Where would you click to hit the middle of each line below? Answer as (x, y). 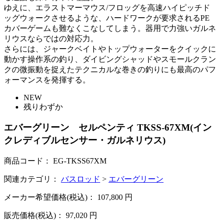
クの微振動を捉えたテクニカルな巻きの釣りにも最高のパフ (110, 69)
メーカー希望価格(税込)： (50, 197)
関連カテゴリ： (31, 179)
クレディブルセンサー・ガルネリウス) (85, 140)
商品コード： (27, 161)
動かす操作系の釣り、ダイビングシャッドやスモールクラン (110, 59)
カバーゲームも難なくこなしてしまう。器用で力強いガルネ (110, 28)
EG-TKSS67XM (80, 161)
